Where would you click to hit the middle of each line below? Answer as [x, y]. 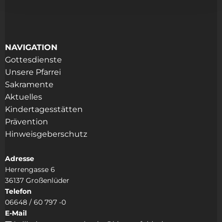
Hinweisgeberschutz [46, 134]
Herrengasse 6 [30, 170]
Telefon [18, 192]
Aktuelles [24, 97]
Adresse [20, 159]
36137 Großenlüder [37, 181]
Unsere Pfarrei [33, 72]
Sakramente [30, 85]
